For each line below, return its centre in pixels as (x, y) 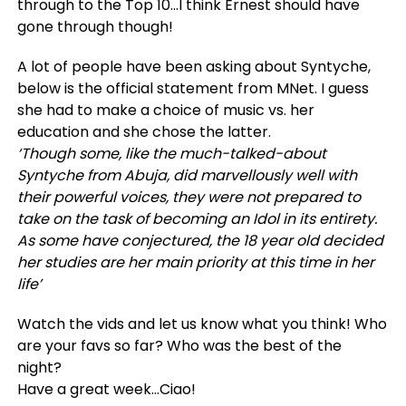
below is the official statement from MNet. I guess (193, 89)
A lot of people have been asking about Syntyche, (193, 67)
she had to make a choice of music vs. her (165, 111)
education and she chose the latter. (144, 132)
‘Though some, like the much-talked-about (171, 154)
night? (39, 368)
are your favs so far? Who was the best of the (179, 346)
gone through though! (95, 27)
